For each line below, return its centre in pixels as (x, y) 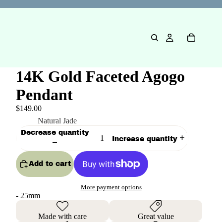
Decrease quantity (55, 133)
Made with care (62, 217)
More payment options (111, 187)
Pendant (44, 95)
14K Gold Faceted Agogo (100, 76)
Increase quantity (144, 139)
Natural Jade (57, 120)
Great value (156, 217)
